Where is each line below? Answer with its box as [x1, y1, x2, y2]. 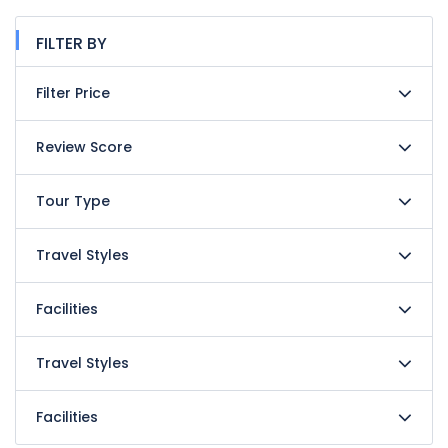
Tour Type [36, 191, 110, 211]
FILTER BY [36, 32, 107, 55]
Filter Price [36, 83, 110, 103]
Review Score [36, 137, 132, 157]
